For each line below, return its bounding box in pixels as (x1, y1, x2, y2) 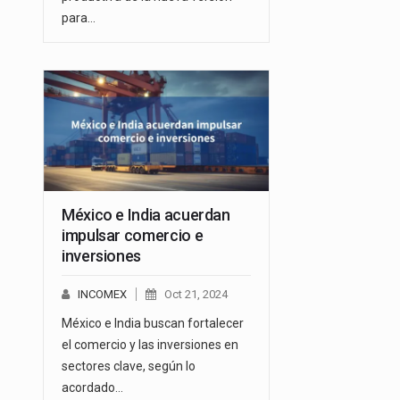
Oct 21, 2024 (164, 287, 228, 302)
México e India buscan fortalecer (62, 316, 244, 331)
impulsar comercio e (62, 226, 204, 246)
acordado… (62, 380, 123, 396)
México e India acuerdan (62, 205, 230, 225)
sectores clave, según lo (62, 359, 196, 374)
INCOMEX (78, 287, 127, 302)
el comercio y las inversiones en (62, 337, 238, 353)
